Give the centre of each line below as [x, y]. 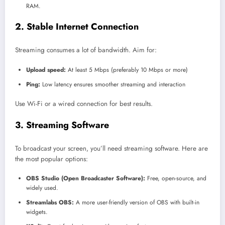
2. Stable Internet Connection [77, 26]
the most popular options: [51, 159]
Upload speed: [46, 70]
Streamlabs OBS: [50, 203]
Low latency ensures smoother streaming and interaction [113, 84]
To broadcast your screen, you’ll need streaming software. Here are [111, 149]
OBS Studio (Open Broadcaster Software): [86, 179]
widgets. [37, 212]
